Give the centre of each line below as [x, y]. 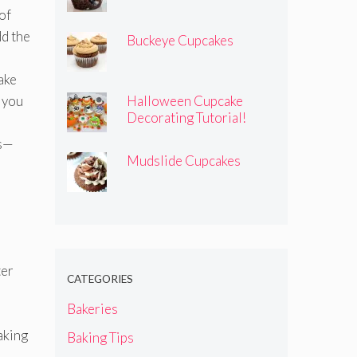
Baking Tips [100, 337]
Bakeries [92, 309]
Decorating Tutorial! [186, 117]
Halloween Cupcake [185, 100]
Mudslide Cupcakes [184, 161]
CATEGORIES [100, 279]
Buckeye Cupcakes [180, 41]
